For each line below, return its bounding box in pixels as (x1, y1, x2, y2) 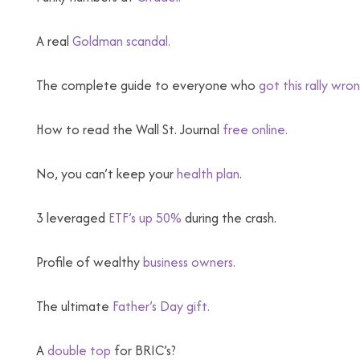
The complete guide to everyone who (36, 76, 259, 95)
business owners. (143, 252, 235, 272)
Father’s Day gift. (112, 297, 210, 316)
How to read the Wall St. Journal (36, 120, 223, 139)
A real (36, 31, 72, 51)
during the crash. (182, 208, 276, 227)
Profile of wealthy (36, 252, 143, 272)
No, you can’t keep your (36, 164, 177, 183)
